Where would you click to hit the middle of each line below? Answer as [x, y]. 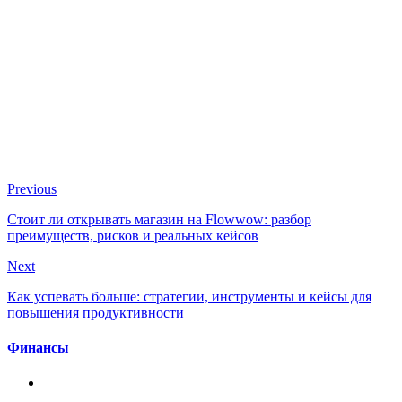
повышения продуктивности [96, 312]
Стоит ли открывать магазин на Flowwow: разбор [159, 219]
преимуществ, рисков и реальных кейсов [133, 235]
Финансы [38, 348]
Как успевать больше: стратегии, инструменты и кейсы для [189, 296]
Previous [32, 188]
